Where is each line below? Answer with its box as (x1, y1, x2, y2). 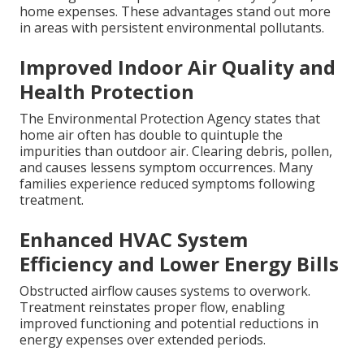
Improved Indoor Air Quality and (19, 54, 336, 81)
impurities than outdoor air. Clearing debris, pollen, (19, 142, 332, 161)
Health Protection (19, 78, 194, 106)
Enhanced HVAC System (19, 226, 248, 253)
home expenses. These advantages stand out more (19, 2, 331, 21)
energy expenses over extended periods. (19, 331, 266, 349)
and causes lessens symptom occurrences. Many (19, 158, 313, 177)
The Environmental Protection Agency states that (19, 110, 320, 128)
